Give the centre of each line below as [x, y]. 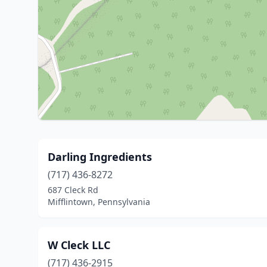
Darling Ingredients [100, 157]
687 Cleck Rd [73, 190]
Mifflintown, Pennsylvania [99, 202]
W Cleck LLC [79, 245]
